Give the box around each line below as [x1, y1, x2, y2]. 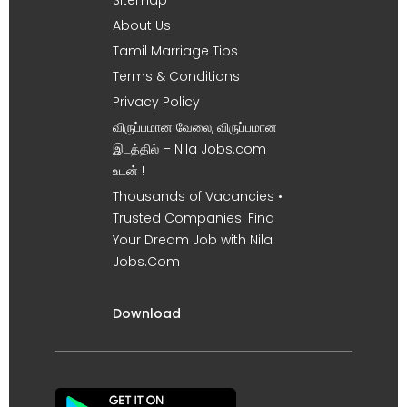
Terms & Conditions [113, 66, 240, 85]
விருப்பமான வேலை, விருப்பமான [113, 117, 277, 136]
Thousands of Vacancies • [113, 186, 283, 205]
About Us [113, 15, 171, 35]
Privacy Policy [113, 92, 200, 111]
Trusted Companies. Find [113, 208, 274, 227]
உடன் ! [113, 161, 144, 180]
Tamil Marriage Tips [113, 41, 238, 60]
